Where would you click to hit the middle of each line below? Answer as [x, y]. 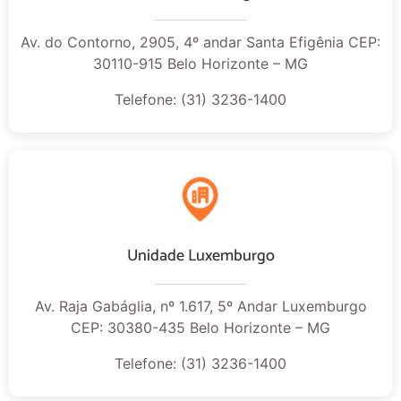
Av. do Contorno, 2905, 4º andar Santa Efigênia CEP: [200, 43]
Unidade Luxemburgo [200, 256]
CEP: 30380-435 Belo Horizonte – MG [200, 327]
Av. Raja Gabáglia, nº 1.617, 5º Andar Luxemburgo [200, 306]
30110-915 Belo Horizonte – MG [200, 64]
